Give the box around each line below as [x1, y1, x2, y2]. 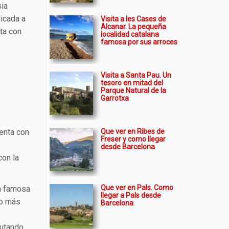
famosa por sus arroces [101, 38, 177, 46]
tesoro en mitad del [101, 79, 163, 87]
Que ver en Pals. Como [101, 184, 173, 192]
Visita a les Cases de [101, 15, 166, 23]
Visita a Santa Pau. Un [101, 71, 171, 79]
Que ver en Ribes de [101, 127, 165, 135]
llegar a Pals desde [101, 191, 161, 199]
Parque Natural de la [101, 86, 166, 95]
